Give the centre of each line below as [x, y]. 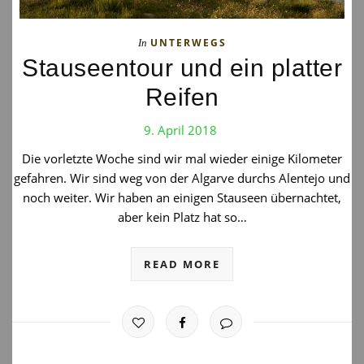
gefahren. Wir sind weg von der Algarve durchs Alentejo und [182, 178]
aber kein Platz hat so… [182, 217]
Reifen [182, 97]
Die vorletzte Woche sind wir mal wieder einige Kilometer [182, 158]
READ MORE [182, 264]
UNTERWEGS [188, 43]
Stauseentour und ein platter [182, 68]
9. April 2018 [180, 130]
